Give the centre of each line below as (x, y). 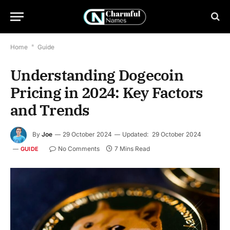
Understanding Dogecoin (97, 75)
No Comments (79, 149)
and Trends (50, 110)
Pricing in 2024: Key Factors (107, 92)
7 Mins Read (132, 149)
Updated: (135, 135)
